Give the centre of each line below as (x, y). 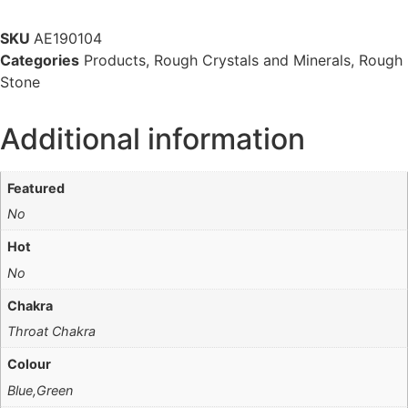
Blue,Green (41, 390)
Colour (30, 364)
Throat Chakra (52, 331)
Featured (36, 188)
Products (115, 60)
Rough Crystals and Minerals (252, 60)
